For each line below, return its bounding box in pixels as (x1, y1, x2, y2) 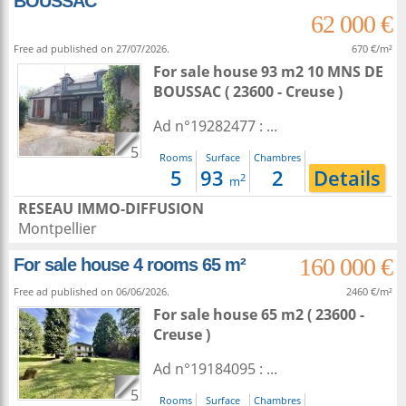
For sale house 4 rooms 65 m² (14, 255, 246, 275)
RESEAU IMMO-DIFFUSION (18, 198, 204, 218)
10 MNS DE (307, 62, 383, 82)
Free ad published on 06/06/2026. (14, 285, 169, 298)
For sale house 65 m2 (153, 304, 307, 324)
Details (314, 164, 381, 192)
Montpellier (18, 218, 97, 238)
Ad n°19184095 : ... (153, 359, 277, 379)
